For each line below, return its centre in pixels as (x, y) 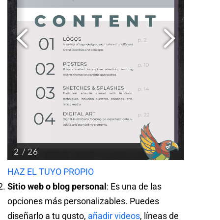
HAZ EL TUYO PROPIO (51, 171)
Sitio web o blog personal (57, 186)
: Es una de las (134, 186)
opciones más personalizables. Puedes (83, 201)
